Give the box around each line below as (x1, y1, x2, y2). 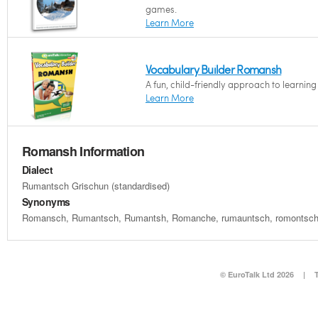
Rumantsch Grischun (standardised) (22, 179, 170, 192)
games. (146, 3, 177, 16)
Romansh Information (22, 142, 145, 160)
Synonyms (22, 194, 70, 209)
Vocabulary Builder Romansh (146, 62, 282, 77)
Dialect (22, 163, 53, 177)
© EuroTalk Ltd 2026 (219, 269, 294, 280)
